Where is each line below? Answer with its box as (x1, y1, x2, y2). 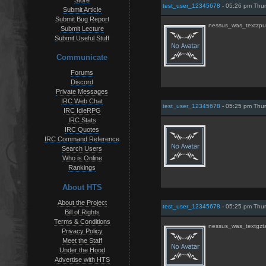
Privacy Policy (61, 227, 103, 235)
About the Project (57, 198, 107, 206)
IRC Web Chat (61, 97, 103, 105)
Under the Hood (59, 246, 105, 254)
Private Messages (56, 88, 108, 96)
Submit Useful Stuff (55, 34, 109, 42)
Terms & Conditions (53, 217, 110, 225)
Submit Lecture (60, 25, 104, 33)
